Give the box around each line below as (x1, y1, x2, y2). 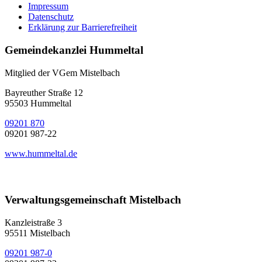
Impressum (28, 1, 68, 12)
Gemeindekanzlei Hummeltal (5, 44, 143, 57)
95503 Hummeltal (5, 98, 71, 108)
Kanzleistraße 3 (5, 218, 62, 227)
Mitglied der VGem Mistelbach (5, 67, 120, 78)
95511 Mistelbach (5, 228, 70, 238)
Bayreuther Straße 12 (5, 87, 83, 98)
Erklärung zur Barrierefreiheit (28, 22, 137, 33)
